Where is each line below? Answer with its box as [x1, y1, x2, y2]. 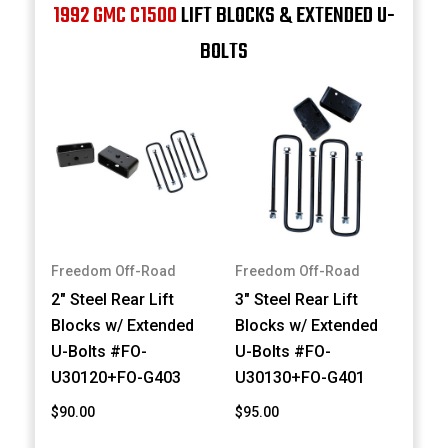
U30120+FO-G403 [51, 368, 182, 388]
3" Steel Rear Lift [235, 290, 359, 310]
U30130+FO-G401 [235, 368, 366, 388]
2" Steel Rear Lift [51, 290, 175, 310]
